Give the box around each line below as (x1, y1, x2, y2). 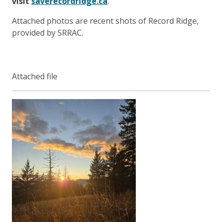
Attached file (12, 70, 57, 82)
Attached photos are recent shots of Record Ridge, (12, 15, 199, 26)
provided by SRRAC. (12, 27, 83, 38)
